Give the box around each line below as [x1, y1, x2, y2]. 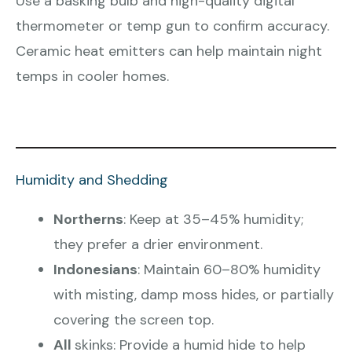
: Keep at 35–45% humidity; [123, 210, 303, 229]
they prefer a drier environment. [53, 235, 262, 255]
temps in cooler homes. [16, 67, 169, 86]
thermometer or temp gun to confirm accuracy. [16, 16, 329, 36]
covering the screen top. [53, 310, 214, 330]
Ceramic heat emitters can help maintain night [16, 42, 322, 61]
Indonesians [53, 260, 137, 280]
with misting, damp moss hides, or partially [53, 285, 334, 305]
